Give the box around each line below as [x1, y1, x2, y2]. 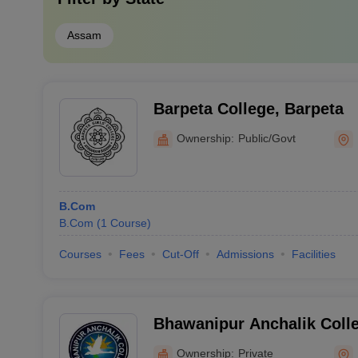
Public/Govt [237, 131, 296, 145]
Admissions [216, 248, 274, 261]
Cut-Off [161, 248, 199, 261]
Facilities [291, 248, 336, 261]
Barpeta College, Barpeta [153, 100, 344, 117]
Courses [58, 248, 101, 261]
